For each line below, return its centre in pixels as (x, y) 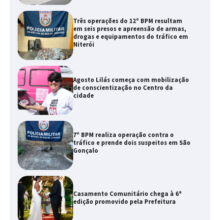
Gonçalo (85, 151)
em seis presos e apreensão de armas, (129, 29)
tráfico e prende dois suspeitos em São (132, 143)
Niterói (83, 45)
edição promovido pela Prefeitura (124, 202)
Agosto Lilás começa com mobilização (131, 80)
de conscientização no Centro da (123, 88)
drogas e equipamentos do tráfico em (130, 37)
